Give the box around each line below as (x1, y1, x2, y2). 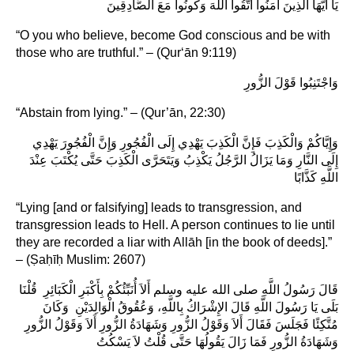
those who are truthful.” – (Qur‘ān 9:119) (16, 45, 236, 59)
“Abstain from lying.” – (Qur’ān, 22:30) (16, 105, 225, 119)
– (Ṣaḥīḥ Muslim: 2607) (16, 252, 145, 266)
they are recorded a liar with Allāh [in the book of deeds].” (16, 235, 332, 249)
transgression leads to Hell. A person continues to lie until (16, 217, 335, 232)
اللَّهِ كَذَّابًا (294, 170, 338, 184)
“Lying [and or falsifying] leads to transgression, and (16, 200, 302, 214)
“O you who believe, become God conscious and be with (16, 28, 330, 42)
